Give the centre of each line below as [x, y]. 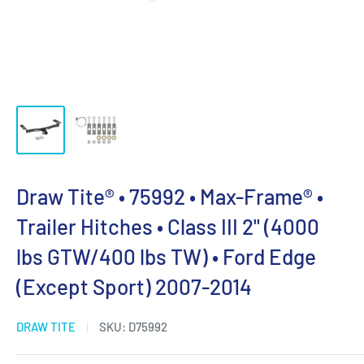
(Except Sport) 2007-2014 [134, 286]
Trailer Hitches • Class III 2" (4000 [168, 226]
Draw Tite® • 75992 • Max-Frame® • [170, 196]
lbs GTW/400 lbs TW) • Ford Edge [166, 256]
